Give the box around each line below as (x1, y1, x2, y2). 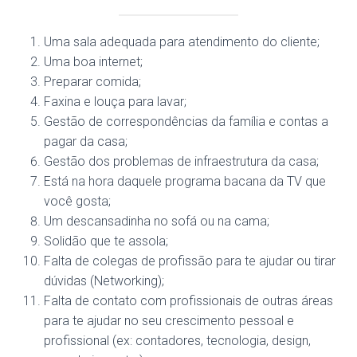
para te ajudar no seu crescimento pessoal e (44, 313, 294, 328)
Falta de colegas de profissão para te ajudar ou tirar (44, 253, 335, 269)
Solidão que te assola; (44, 233, 168, 249)
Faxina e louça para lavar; (44, 94, 186, 109)
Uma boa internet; (44, 54, 143, 69)
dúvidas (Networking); (44, 273, 164, 288)
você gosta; (44, 194, 111, 209)
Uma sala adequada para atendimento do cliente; (44, 34, 320, 49)
